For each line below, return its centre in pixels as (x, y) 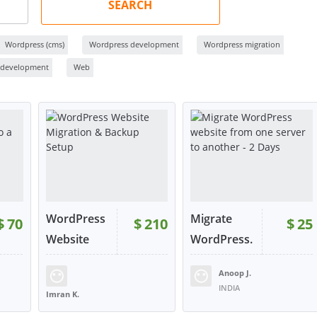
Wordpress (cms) (35, 44)
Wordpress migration (242, 44)
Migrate (212, 218)
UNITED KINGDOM (80, 309)
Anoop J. (235, 272)
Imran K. (62, 294)
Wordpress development (134, 44)
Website (67, 239)
